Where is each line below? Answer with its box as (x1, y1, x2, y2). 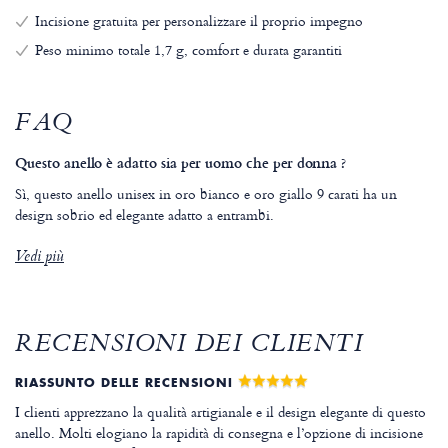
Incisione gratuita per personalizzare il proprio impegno (35, 10, 363, 32)
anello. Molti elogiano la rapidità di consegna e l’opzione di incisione (15, 422, 423, 444)
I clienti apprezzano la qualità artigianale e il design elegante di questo (15, 401, 426, 423)
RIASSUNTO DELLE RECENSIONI (15, 375, 238, 391)
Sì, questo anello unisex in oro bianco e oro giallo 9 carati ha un (15, 183, 397, 205)
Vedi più (15, 245, 64, 272)
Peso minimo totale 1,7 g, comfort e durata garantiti (35, 39, 342, 61)
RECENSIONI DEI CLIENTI (15, 326, 363, 367)
